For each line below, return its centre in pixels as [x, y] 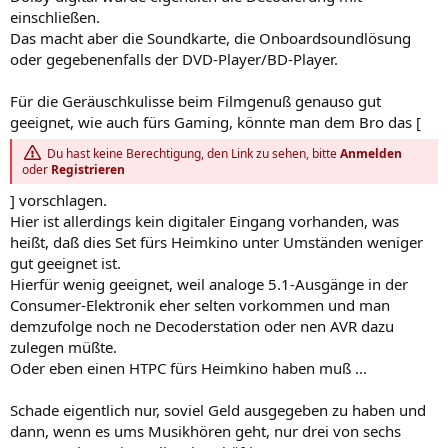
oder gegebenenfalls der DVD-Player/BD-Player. [174, 58]
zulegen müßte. [63, 346]
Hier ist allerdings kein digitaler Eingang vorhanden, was [204, 220]
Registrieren [88, 169]
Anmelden [371, 153]
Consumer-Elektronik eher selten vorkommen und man [200, 304]
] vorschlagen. [58, 199]
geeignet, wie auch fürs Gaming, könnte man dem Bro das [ [215, 121]
